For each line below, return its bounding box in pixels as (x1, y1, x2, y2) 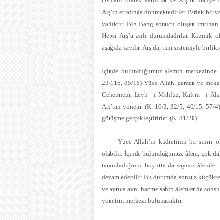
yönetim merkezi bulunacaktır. (102, 197, 184, 204)
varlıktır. (102, 20, 127, 27)
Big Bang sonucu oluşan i (126, 20, 199, 27)
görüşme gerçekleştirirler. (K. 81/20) (102, 114, 198, 122)
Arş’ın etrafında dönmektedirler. (102, 8, 188, 16)
